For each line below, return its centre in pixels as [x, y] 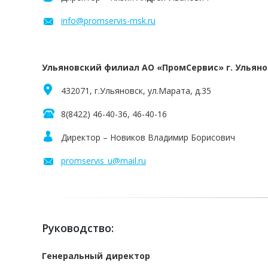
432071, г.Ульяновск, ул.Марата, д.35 [136, 91]
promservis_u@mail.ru [103, 161]
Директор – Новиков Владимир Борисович [148, 137]
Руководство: [78, 228]
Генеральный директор [96, 256]
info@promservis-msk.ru [108, 21]
